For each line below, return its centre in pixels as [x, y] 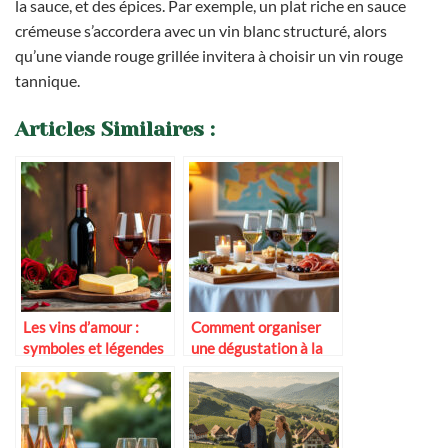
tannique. [47, 80]
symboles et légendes [93, 347]
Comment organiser [256, 326]
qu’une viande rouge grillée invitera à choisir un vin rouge [209, 55]
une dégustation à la [257, 347]
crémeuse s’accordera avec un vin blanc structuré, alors [201, 30]
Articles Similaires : [115, 129]
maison [214, 368]
